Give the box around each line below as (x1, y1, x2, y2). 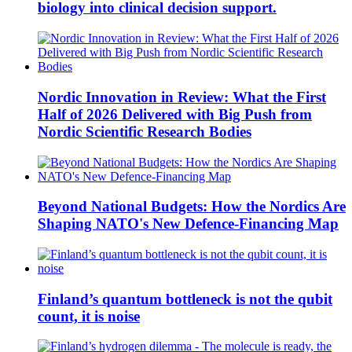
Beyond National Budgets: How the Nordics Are (38, 198, 346, 215)
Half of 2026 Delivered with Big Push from (38, 105, 312, 123)
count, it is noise (38, 307, 140, 324)
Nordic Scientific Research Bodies (38, 123, 251, 140)
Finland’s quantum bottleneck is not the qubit (38, 290, 332, 307)
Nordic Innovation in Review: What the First (38, 88, 326, 105)
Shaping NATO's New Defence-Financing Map (38, 215, 339, 233)
